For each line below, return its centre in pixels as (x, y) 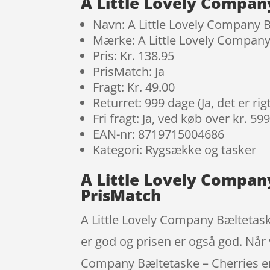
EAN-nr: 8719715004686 (159, 134)
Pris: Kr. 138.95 (134, 56)
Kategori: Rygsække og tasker (175, 150)
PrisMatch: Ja (129, 72)
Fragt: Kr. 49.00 (134, 87)
